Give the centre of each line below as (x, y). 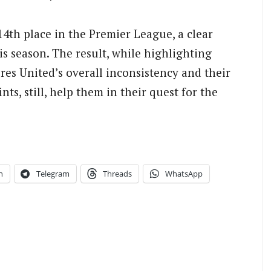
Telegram (53, 174)
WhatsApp (184, 174)
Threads (117, 174)
